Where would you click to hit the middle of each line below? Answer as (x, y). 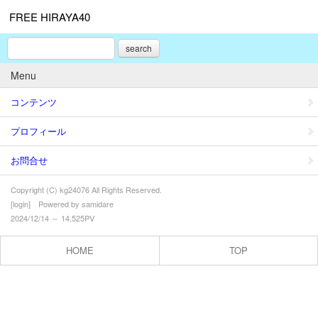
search (139, 48)
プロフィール (38, 131)
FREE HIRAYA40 (50, 17)
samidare (98, 204)
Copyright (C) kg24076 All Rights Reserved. (86, 190)
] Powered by (55, 204)
